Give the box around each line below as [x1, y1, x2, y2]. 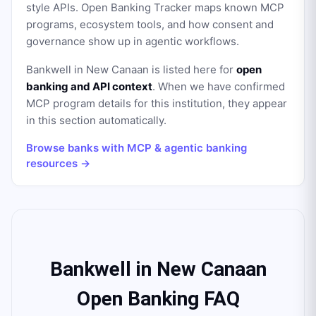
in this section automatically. [26, 114, 166, 127]
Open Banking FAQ [76, 287, 240, 310]
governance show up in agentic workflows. [26, 35, 239, 48]
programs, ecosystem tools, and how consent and [26, 18, 274, 31]
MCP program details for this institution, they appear [26, 97, 287, 110]
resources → [26, 157, 90, 170]
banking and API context [26, 80, 152, 93]
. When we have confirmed [152, 80, 285, 93]
